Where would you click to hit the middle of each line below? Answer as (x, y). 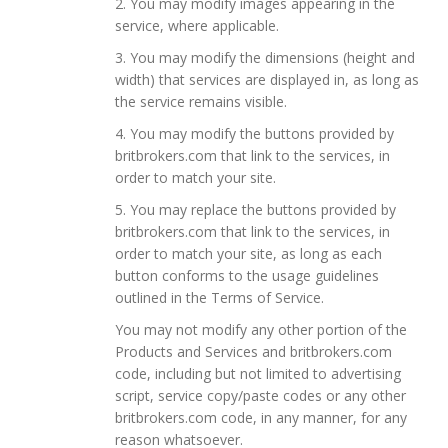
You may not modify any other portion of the (261, 329)
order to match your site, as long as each (248, 253)
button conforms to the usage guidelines (247, 275)
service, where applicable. (197, 25)
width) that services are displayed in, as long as (267, 79)
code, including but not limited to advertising (258, 373)
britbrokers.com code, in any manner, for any (261, 417)
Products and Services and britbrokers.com (253, 351)
